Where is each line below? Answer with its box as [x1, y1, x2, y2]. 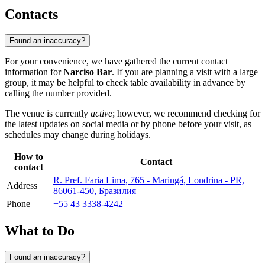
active [91, 108, 112, 118]
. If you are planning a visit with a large [112, 66, 258, 77]
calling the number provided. [5, 88, 112, 98]
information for [5, 66, 63, 77]
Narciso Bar [63, 66, 112, 77]
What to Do [5, 222, 75, 238]
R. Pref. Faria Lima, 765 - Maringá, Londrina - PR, [53, 174, 244, 185]
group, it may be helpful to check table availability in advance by [5, 77, 245, 88]
